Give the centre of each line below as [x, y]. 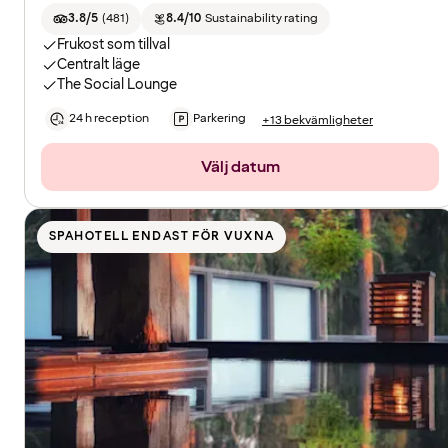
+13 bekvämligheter [317, 120]
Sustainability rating [261, 19]
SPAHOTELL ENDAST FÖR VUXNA [162, 237]
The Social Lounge [117, 85]
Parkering [219, 119]
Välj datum [240, 167]
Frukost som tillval [113, 45]
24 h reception [109, 119]
